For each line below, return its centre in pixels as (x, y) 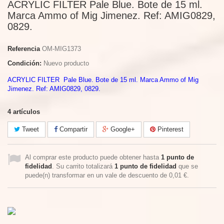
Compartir (72, 129)
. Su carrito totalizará (83, 166)
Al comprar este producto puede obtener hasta (93, 157)
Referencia (24, 49)
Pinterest (169, 129)
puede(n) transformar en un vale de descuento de (97, 175)
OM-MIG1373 (61, 49)
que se (187, 166)
